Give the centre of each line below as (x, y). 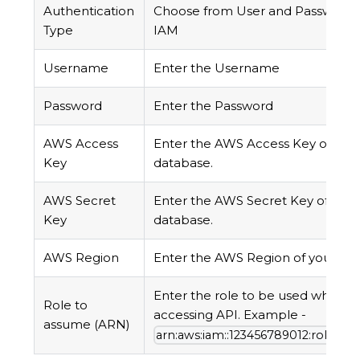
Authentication (89, 11)
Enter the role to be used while (249, 296)
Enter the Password (214, 106)
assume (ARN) (87, 325)
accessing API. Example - (230, 315)
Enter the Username (217, 68)
